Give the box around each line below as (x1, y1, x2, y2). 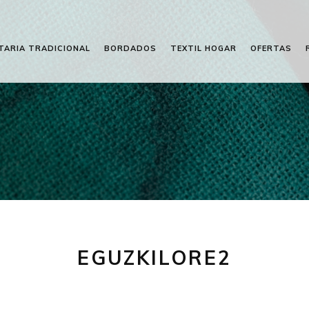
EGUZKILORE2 (77, 246, 232, 270)
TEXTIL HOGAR (170, 43, 237, 53)
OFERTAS (250, 43, 292, 53)
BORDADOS (104, 43, 157, 53)
